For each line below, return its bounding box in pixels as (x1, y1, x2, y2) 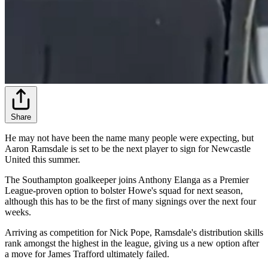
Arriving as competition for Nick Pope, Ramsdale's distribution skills (5, 227, 263, 237)
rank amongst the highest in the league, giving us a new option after (5, 237, 259, 248)
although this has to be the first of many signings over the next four (5, 196, 256, 206)
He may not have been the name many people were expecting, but (5, 132, 254, 143)
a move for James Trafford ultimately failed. (5, 248, 169, 259)
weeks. (5, 206, 31, 217)
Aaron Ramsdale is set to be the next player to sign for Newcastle (5, 143, 251, 154)
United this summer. (5, 154, 80, 165)
